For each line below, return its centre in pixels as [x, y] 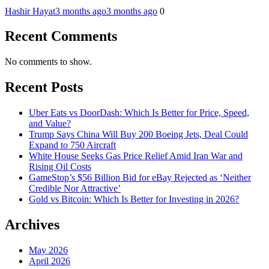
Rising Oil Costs [60, 167]
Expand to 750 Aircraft [72, 145]
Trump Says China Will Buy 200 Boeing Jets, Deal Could [138, 134]
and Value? [50, 124]
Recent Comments [61, 36]
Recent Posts [44, 87]
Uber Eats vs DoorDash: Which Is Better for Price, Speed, [139, 113]
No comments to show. [48, 62]
